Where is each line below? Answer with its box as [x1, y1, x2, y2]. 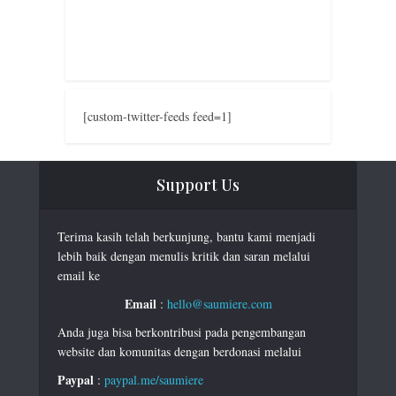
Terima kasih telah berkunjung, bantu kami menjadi [57, 228, 316, 245]
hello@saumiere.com [166, 295, 272, 312]
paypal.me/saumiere [104, 371, 203, 388]
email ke [57, 267, 100, 284]
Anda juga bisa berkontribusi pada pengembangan [57, 324, 306, 340]
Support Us [156, 174, 240, 195]
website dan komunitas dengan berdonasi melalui [57, 343, 301, 360]
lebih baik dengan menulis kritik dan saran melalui [57, 247, 310, 264]
